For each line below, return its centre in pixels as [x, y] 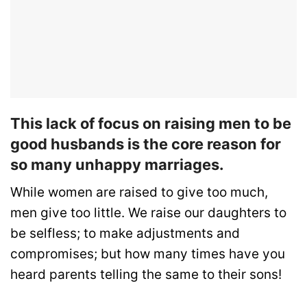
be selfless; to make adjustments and [125, 233]
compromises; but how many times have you [148, 254]
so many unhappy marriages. [117, 164]
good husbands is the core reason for [146, 144]
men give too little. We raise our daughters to [148, 212]
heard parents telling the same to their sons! [146, 274]
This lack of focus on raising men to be [151, 123]
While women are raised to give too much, [139, 192]
